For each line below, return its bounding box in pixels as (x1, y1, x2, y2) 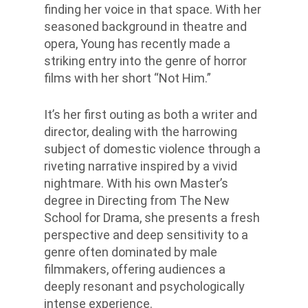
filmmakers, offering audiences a (44, 262, 225, 276)
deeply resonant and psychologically (44, 279, 245, 294)
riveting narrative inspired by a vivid (44, 159, 237, 173)
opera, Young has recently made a (44, 36, 230, 51)
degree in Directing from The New (44, 193, 230, 208)
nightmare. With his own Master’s (44, 176, 228, 190)
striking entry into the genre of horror (44, 54, 247, 68)
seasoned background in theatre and (44, 19, 247, 34)
